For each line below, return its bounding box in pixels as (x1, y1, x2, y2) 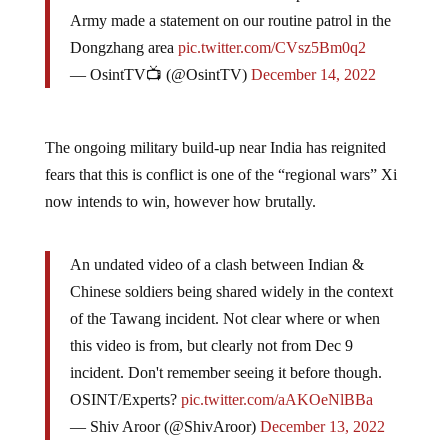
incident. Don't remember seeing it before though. (69, 348, 382, 366)
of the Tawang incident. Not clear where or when (69, 294, 380, 312)
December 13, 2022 (259, 402, 385, 420)
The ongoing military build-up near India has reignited (44, 123, 386, 141)
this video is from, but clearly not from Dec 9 (69, 321, 353, 339)
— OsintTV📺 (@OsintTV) (69, 50, 251, 68)
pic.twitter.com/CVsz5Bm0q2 (177, 23, 366, 41)
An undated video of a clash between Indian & (69, 240, 364, 258)
